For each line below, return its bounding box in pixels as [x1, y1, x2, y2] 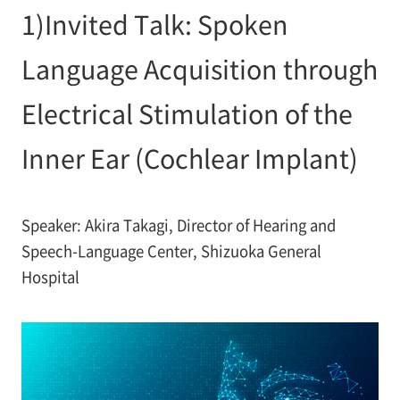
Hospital [21, 265, 79, 287]
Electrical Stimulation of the [21, 95, 353, 132]
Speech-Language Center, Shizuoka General [21, 239, 321, 262]
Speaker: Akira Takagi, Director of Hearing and [21, 213, 336, 236]
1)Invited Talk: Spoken [21, 5, 288, 43]
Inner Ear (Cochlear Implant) [21, 139, 358, 177]
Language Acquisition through [21, 50, 378, 87]
